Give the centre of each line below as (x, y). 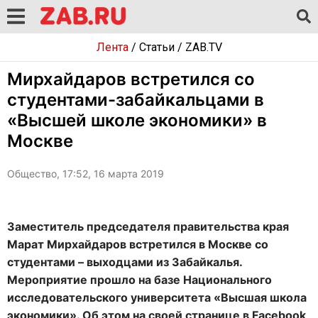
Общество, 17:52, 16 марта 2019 (86, 174)
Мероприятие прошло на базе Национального (139, 280)
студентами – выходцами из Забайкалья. (125, 262)
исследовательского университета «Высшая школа (157, 297)
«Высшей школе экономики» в (137, 120)
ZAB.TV (203, 47)
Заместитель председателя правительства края (148, 226)
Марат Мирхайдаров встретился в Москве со (138, 244)
